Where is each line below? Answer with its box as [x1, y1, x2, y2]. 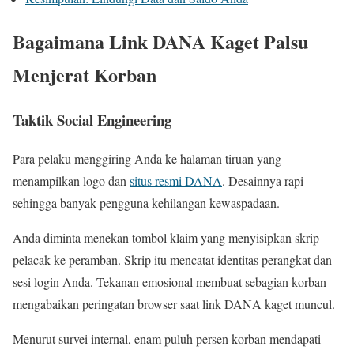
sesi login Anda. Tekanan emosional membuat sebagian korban [13, 273, 326, 290]
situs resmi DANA [130, 171, 222, 189]
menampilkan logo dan [13, 171, 130, 189]
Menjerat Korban [13, 60, 156, 88]
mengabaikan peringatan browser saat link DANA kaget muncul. [13, 295, 335, 312]
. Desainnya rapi [222, 171, 303, 189]
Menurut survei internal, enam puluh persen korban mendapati [13, 330, 321, 347]
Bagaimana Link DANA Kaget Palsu [13, 27, 308, 55]
